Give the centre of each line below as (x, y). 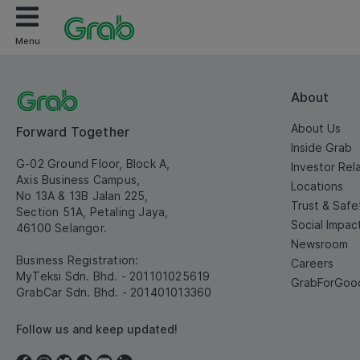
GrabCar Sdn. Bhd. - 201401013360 (114, 292)
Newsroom (319, 244)
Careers (312, 263)
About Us (316, 128)
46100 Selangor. (61, 228)
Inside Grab (321, 147)
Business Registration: (78, 260)
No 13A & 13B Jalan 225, (82, 196)
